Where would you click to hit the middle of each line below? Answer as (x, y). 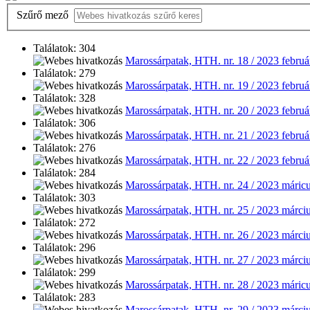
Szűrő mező (44, 15)
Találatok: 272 (64, 223)
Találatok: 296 (64, 248)
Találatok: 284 (64, 173)
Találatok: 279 (64, 73)
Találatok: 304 (64, 48)
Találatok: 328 (64, 98)
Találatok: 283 (64, 298)
